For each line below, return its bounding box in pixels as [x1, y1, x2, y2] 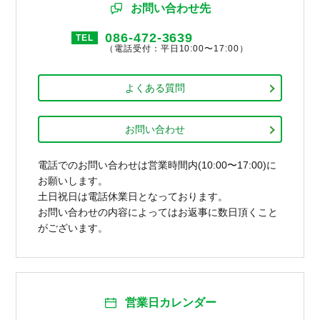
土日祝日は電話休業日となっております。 [38, 190, 229, 202]
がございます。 [38, 221, 109, 234]
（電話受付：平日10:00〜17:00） [104, 43, 249, 54]
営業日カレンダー [125, 296, 216, 309]
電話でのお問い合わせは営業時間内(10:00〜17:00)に [38, 159, 277, 171]
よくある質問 [124, 81, 185, 94]
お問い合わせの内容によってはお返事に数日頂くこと [38, 206, 279, 218]
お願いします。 [38, 174, 109, 186]
